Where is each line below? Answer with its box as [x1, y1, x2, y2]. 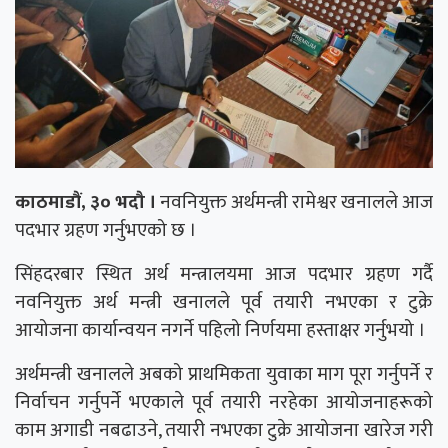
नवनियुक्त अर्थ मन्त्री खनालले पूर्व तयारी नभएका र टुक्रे [15, 286, 433, 319]
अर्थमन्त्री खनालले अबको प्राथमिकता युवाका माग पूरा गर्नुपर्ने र [15, 358, 433, 391]
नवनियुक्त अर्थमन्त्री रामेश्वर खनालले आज [156, 186, 433, 219]
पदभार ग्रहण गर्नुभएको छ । [15, 214, 197, 247]
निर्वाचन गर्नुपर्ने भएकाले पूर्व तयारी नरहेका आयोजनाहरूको [15, 386, 433, 419]
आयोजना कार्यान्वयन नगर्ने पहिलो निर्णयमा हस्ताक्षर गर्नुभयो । [15, 314, 426, 347]
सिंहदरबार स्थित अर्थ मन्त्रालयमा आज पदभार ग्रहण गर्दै [15, 258, 433, 291]
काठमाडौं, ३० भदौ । [15, 186, 156, 219]
